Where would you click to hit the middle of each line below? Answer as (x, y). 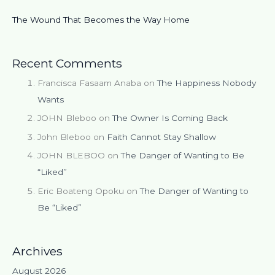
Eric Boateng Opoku (81, 191)
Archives (37, 251)
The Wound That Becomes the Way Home (101, 19)
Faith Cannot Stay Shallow (162, 137)
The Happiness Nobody (207, 83)
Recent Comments (67, 63)
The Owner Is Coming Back (170, 118)
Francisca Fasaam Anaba (90, 83)
